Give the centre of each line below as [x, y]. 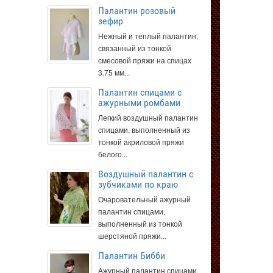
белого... [113, 154]
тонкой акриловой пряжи [141, 142]
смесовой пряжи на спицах [145, 60]
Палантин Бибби [132, 256]
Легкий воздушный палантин [148, 117]
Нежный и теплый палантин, [148, 36]
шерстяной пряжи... [132, 236]
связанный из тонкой [135, 48]
